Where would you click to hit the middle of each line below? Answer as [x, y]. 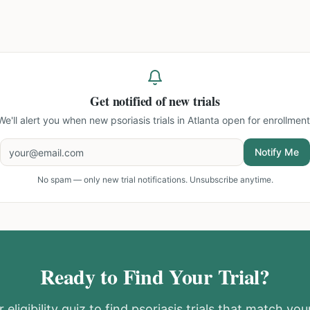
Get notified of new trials [155, 101]
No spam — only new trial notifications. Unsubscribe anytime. [155, 180]
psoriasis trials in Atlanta [165, 120]
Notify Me [277, 152]
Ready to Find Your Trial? [155, 276]
